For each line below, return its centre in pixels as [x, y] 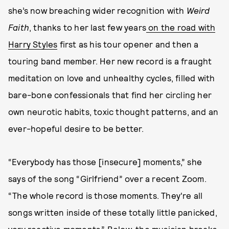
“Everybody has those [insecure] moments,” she [105, 162]
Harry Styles [33, 44]
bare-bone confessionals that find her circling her [110, 95]
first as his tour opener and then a [128, 44]
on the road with [181, 27]
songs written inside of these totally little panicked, [113, 212]
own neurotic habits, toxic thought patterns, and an [113, 111]
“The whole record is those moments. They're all [106, 195]
